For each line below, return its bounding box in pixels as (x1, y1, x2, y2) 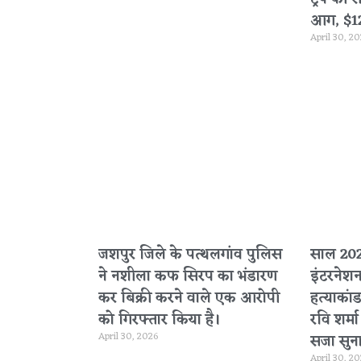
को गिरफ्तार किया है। (98, 307, 220, 334)
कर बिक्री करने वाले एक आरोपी (98, 285, 280, 312)
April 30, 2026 (98, 328, 158, 346)
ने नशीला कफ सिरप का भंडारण (98, 263, 277, 290)
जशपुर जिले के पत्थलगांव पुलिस (98, 242, 282, 268)
